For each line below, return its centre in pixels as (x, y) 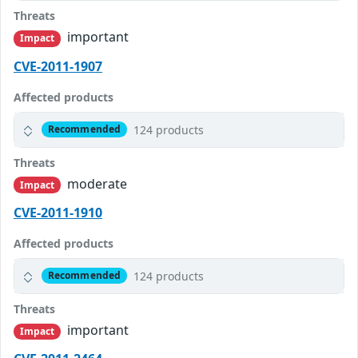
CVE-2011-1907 (58, 66)
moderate (96, 183)
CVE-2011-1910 (58, 212)
